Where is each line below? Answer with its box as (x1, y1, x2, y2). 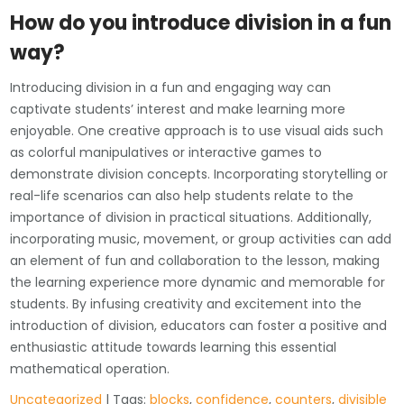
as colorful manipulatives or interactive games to (10, 142, 323, 161)
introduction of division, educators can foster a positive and (10, 316, 388, 335)
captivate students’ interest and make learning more (10, 99, 346, 118)
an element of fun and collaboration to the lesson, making (10, 251, 381, 270)
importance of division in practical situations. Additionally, (10, 207, 372, 226)
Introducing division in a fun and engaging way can (10, 78, 332, 96)
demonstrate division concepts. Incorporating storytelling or (10, 164, 389, 183)
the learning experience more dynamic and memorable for (10, 272, 386, 291)
